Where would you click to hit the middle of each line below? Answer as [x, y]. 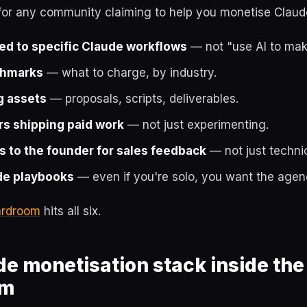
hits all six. [71, 211]
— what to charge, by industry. [130, 73]
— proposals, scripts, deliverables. [143, 99]
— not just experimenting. [196, 125]
